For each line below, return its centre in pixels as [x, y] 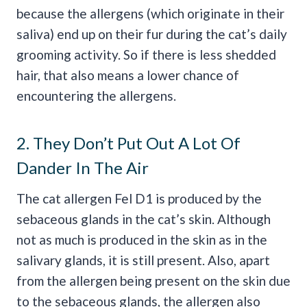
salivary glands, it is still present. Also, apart [143, 260]
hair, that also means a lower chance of [128, 75]
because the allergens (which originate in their [150, 14]
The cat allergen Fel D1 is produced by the [139, 199]
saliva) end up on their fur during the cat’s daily [152, 34]
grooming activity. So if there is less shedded [146, 55]
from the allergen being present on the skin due [153, 281]
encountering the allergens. [96, 96]
